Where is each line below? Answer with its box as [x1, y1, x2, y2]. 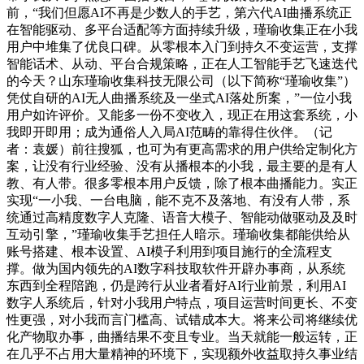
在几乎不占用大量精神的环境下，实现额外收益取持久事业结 [6, 347, 357, 361]
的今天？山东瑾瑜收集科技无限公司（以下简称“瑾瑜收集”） [6, 74, 356, 88]
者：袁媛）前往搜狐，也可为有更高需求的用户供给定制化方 [6, 142, 357, 156]
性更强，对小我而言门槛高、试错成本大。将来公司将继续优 [6, 313, 357, 327]
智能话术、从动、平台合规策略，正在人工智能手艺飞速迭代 [6, 57, 357, 71]
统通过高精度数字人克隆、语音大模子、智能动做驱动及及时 [6, 210, 357, 224]
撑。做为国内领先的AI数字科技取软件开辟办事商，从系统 [6, 262, 345, 275]
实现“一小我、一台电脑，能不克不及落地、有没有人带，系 [6, 193, 350, 207]
